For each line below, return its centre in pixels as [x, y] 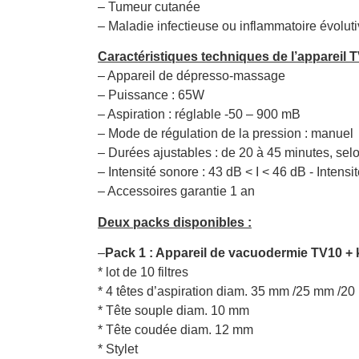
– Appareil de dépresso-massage [192, 76]
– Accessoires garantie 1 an [176, 192]
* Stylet [118, 349]
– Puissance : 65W [151, 95]
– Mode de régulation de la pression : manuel [226, 134]
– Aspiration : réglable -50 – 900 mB [199, 115]
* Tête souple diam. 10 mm [173, 311]
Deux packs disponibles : [175, 222]
